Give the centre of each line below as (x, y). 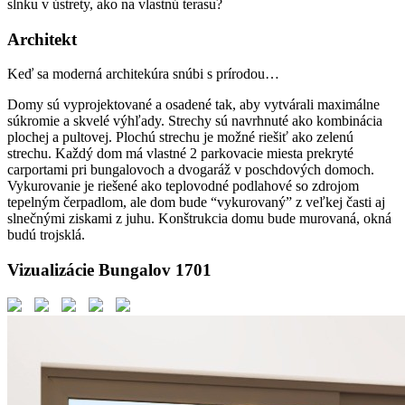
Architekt (42, 39)
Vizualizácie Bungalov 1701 (109, 270)
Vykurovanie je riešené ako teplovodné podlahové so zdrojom (183, 186)
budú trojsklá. (46, 235)
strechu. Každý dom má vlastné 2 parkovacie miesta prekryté (180, 154)
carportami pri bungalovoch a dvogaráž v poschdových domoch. (191, 170)
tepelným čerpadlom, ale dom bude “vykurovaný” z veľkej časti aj (196, 202)
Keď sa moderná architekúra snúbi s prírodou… (143, 74)
